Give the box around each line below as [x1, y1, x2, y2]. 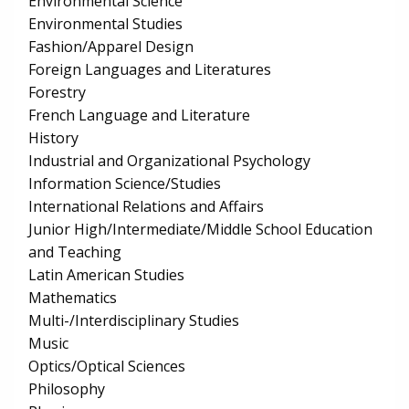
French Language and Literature [28, 105, 250, 126]
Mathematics [28, 288, 117, 309]
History [28, 128, 79, 149]
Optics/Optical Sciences [28, 356, 185, 377]
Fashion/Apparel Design [28, 37, 194, 58]
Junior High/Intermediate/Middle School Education [28, 219, 372, 240]
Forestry [28, 82, 86, 103]
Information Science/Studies [28, 173, 221, 194]
